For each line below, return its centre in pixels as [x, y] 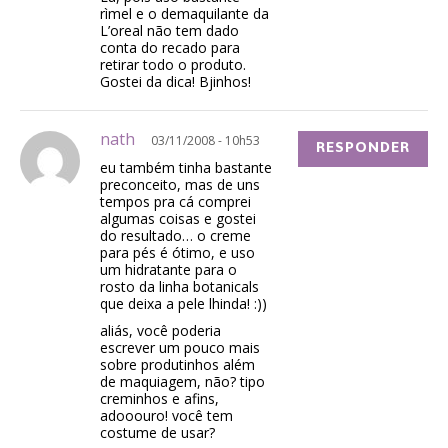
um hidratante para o [168, 269]
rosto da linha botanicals [179, 286]
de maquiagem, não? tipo [182, 381]
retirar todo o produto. [173, 64]
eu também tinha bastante [186, 167]
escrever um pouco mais [180, 347]
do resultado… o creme [175, 235]
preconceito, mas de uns [180, 184]
